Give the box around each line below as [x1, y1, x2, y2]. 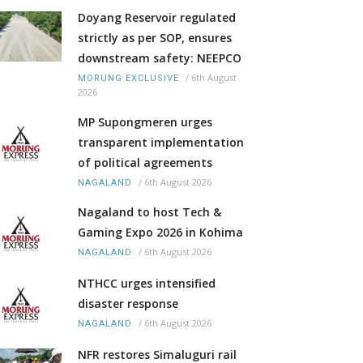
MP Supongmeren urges [78, 114, 212, 130]
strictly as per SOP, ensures [78, 30, 232, 46]
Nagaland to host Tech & [78, 204, 221, 220]
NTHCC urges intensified [78, 275, 216, 292]
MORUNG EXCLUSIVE [78, 73, 179, 84]
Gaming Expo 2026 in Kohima [78, 224, 243, 241]
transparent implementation [78, 135, 244, 151]
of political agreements [78, 155, 212, 171]
